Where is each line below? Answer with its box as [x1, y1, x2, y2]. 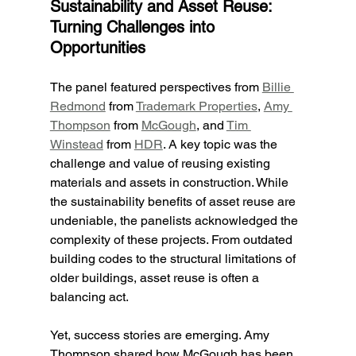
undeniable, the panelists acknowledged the [49, 213, 301, 228]
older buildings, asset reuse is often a [49, 270, 262, 285]
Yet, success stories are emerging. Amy [49, 327, 273, 342]
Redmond [49, 99, 106, 114]
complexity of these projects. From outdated [49, 232, 296, 247]
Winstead [49, 137, 103, 152]
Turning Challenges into [49, 17, 219, 37]
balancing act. [49, 289, 129, 304]
